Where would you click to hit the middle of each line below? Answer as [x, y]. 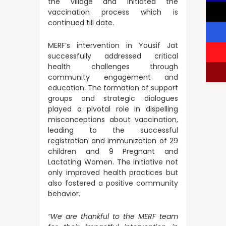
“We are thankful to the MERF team [113, 216]
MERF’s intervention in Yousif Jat [113, 45]
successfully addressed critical [113, 56]
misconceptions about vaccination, [113, 120]
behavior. [64, 194]
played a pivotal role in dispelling [113, 109]
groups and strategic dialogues [113, 98]
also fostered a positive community [113, 183]
